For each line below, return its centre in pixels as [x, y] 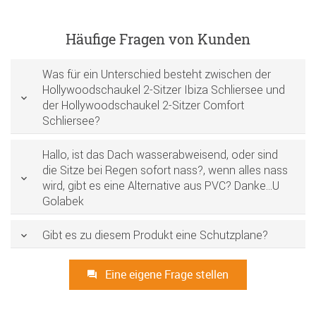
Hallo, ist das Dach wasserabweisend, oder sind [160, 154]
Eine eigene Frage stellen [165, 275]
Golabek [63, 201]
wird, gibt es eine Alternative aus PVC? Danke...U [161, 185]
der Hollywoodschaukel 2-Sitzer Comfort [143, 105]
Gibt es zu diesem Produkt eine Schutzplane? [155, 235]
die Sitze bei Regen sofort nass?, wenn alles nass [165, 170]
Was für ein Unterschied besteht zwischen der [157, 74]
